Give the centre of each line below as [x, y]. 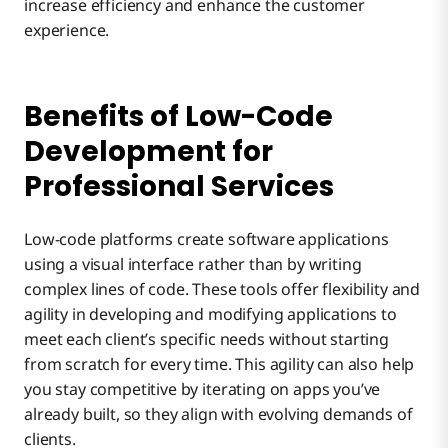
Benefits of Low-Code [178, 116]
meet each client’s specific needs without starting [206, 338]
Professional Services [179, 186]
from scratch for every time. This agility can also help [219, 363]
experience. [67, 30]
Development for [148, 151]
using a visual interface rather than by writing [193, 263]
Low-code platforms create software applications [206, 238]
